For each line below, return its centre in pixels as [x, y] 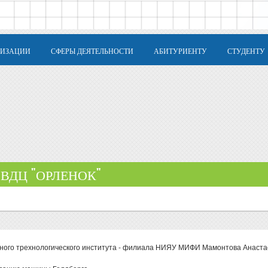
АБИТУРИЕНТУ [180, 51]
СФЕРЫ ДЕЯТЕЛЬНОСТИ [92, 51]
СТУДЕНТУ [246, 51]
